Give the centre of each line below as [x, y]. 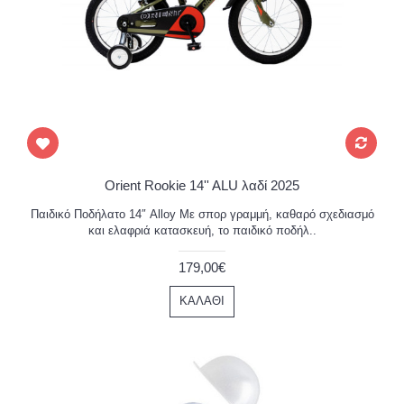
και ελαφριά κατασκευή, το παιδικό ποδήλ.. [202, 230]
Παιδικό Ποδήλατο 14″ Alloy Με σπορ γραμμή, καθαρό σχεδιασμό [202, 214]
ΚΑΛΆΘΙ [202, 301]
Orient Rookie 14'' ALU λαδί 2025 [202, 185]
